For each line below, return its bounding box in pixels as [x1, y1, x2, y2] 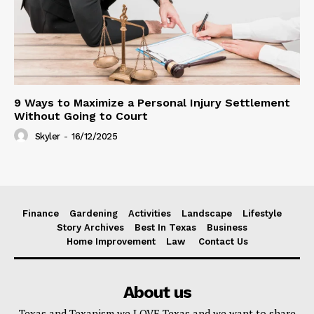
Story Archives [56, 221, 124, 233]
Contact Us [198, 235, 248, 247]
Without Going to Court [14, 109, 148, 123]
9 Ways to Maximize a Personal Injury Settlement [14, 95, 290, 109]
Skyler [34, 131, 60, 142]
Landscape [181, 207, 232, 219]
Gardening [69, 207, 118, 219]
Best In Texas [134, 221, 196, 233]
